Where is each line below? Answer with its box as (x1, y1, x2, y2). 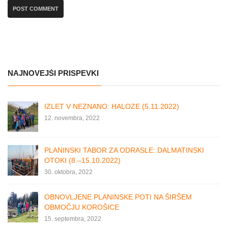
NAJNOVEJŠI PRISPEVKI (8, 69, 99, 78)
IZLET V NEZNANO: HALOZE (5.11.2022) (44, 102, 179, 111)
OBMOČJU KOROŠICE (44, 203, 119, 212)
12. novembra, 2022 (44, 115, 100, 122)
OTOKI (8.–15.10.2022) (44, 156, 121, 165)
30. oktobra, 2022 (44, 168, 93, 176)
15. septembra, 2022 (44, 215, 101, 223)
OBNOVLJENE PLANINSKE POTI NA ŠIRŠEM (44, 193, 192, 202)
